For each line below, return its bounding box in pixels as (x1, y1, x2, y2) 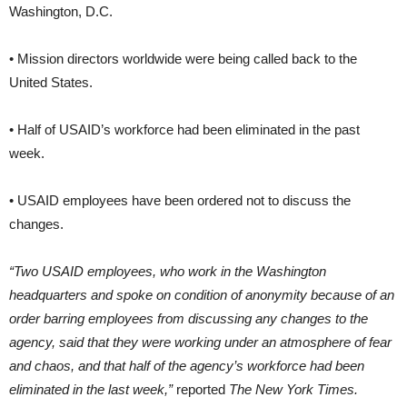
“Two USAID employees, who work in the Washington (9, 263, 326, 279)
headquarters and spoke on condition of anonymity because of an (9, 286, 394, 303)
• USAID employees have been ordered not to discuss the (9, 192, 351, 208)
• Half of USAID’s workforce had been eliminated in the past (9, 121, 360, 137)
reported (173, 381, 229, 397)
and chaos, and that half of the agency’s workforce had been (9, 357, 364, 373)
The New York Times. (229, 381, 358, 397)
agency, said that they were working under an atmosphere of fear (9, 333, 392, 350)
